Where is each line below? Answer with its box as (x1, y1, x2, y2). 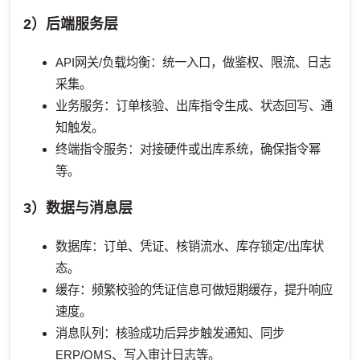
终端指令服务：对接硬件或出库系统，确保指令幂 (55, 142, 321, 157)
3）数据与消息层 (23, 200, 133, 217)
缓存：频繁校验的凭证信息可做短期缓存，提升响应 (55, 283, 333, 297)
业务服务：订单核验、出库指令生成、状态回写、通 (55, 99, 333, 113)
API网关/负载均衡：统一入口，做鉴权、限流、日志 (55, 55, 331, 70)
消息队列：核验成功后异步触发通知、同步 (55, 326, 284, 341)
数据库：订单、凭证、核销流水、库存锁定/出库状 (55, 239, 324, 254)
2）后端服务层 (23, 16, 118, 33)
